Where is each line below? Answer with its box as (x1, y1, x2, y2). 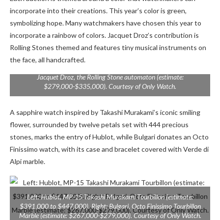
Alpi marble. (10, 157, 45, 166)
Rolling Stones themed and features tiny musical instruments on (10, 43, 206, 52)
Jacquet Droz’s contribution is (108, 31, 199, 40)
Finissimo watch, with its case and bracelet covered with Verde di (10, 145, 209, 154)
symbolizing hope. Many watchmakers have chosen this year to (10, 19, 201, 27)
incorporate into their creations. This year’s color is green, (10, 6, 187, 15)
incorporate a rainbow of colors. (10, 31, 108, 40)
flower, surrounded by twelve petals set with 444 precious (10, 120, 189, 129)
